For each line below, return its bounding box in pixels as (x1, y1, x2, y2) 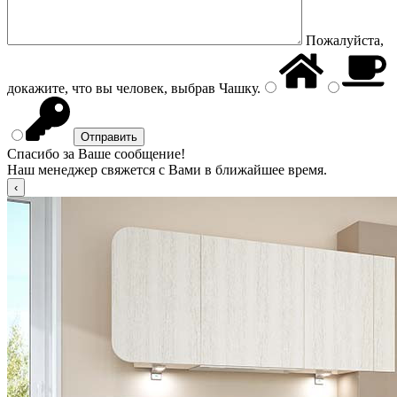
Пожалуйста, (306, 33, 384, 48)
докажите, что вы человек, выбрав (7, 81, 215, 96)
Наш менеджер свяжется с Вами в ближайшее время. (7, 162, 327, 177)
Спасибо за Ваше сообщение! (7, 146, 185, 161)
